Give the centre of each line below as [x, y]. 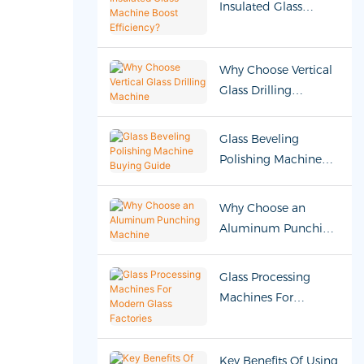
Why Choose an [262, 208]
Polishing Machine [270, 159]
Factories [244, 338]
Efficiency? [248, 47]
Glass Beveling [259, 139]
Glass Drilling [255, 90]
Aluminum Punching [278, 228]
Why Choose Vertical [275, 69]
